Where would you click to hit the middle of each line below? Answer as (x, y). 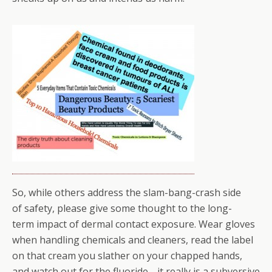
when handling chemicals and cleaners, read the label (133, 240)
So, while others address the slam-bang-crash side (127, 192)
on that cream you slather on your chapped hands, (127, 256)
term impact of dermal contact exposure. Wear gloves (134, 224)
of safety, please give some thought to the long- (122, 208)
